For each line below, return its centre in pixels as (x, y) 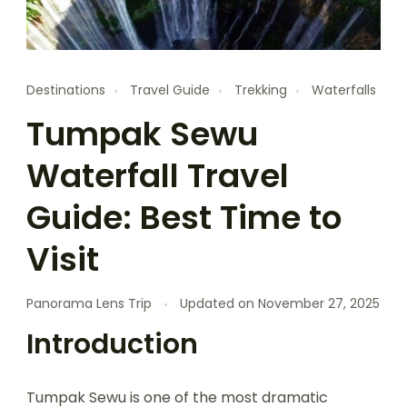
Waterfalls (344, 89)
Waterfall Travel (158, 175)
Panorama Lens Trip (89, 303)
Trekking (261, 89)
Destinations (66, 89)
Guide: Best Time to (184, 217)
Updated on (219, 303)
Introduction (112, 344)
